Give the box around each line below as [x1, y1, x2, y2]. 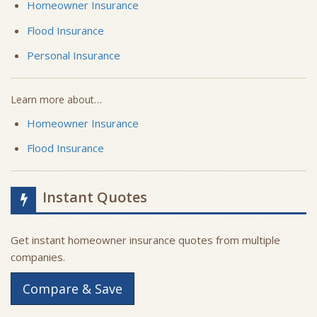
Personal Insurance [26, 47, 120, 62]
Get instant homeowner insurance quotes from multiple [11, 233, 280, 248]
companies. [11, 250, 65, 265]
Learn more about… [11, 92, 102, 106]
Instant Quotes [42, 188, 147, 207]
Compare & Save [23, 280, 122, 298]
